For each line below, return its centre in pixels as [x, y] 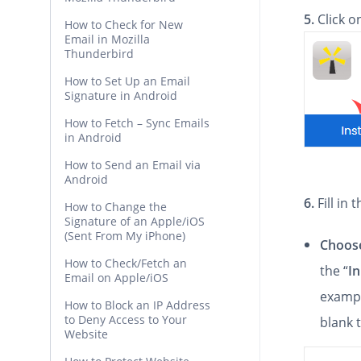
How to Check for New [124, 25]
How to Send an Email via [133, 165]
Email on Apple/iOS [116, 278]
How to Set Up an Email [127, 81]
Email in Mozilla [107, 39]
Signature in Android [121, 95]
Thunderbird [99, 54]
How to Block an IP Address [137, 305]
